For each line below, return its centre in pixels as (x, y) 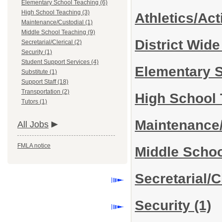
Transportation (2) (45, 92)
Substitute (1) (39, 72)
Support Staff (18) (45, 82)
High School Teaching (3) (55, 12)
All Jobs (33, 124)
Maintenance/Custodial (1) (57, 22)
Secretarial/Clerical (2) (52, 42)
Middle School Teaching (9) (58, 32)
